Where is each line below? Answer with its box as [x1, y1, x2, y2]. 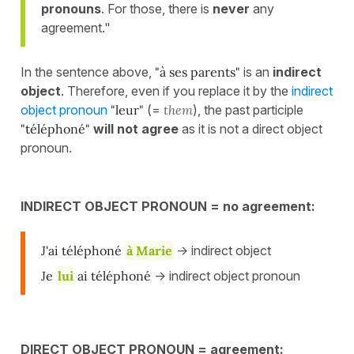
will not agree [93, 121, 179, 137]
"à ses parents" [155, 64, 240, 81]
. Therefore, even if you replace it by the [61, 83, 292, 100]
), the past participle [193, 102, 303, 119]
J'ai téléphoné [41, 243, 125, 259]
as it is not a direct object [179, 121, 322, 137]
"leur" [111, 102, 144, 119]
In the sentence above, [21, 64, 155, 81]
